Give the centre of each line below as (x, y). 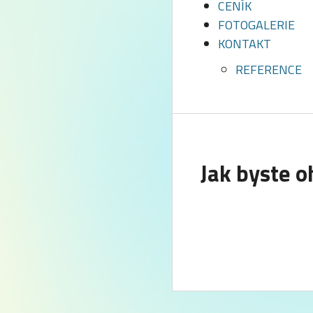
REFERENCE (269, 70)
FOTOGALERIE (256, 25)
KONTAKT (245, 44)
